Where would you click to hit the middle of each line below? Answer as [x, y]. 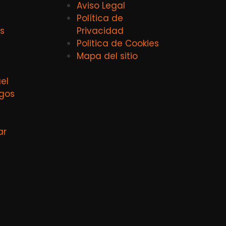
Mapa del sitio [107, 56]
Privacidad [100, 31]
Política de [100, 18]
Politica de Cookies [118, 44]
